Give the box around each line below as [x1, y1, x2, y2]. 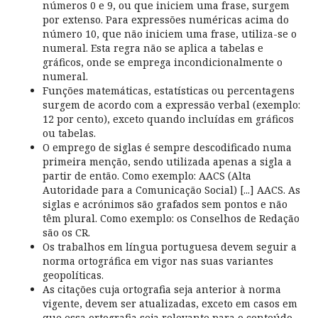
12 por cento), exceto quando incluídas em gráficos [42, 111, 294, 126]
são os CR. [42, 225, 90, 239]
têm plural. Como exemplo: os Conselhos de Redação [42, 211, 300, 225]
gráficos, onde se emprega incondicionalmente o [42, 55, 283, 69]
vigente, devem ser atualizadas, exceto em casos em [42, 296, 297, 310]
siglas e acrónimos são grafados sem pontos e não [42, 197, 287, 211]
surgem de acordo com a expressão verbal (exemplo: [42, 97, 300, 111]
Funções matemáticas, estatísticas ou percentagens [42, 83, 295, 97]
